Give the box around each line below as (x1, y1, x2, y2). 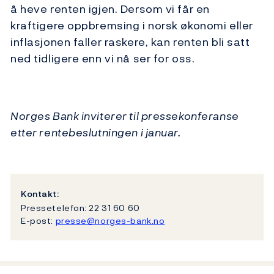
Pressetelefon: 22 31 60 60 (21, 201, 140, 214)
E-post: (21, 213, 56, 227)
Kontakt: (21, 187, 59, 201)
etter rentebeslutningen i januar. (10, 124, 181, 141)
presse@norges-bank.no (55, 213, 165, 227)
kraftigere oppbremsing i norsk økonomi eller (10, 17, 253, 34)
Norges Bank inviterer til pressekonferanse (10, 108, 239, 125)
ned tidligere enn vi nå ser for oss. (10, 50, 195, 67)
